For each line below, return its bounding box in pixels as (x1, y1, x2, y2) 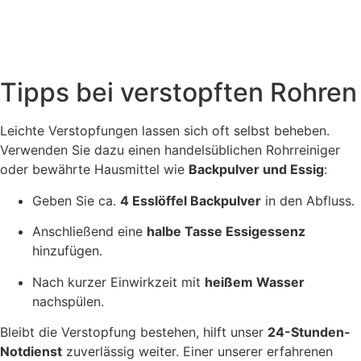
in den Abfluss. (261, 192, 355, 209)
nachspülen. (32, 293, 104, 309)
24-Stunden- (268, 323, 351, 340)
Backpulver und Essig (189, 161, 324, 178)
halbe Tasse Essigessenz (147, 223, 305, 240)
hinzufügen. (32, 243, 102, 259)
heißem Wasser (205, 273, 305, 290)
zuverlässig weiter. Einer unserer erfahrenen (62, 342, 333, 359)
